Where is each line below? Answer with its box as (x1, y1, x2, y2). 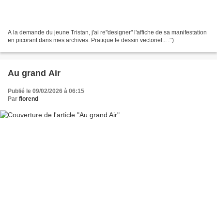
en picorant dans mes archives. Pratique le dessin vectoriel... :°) (8, 37, 174, 44)
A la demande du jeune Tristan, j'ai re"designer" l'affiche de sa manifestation (8, 29, 207, 36)
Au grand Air (8, 68, 61, 78)
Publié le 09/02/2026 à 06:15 (8, 88, 84, 95)
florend (19, 95, 38, 103)
